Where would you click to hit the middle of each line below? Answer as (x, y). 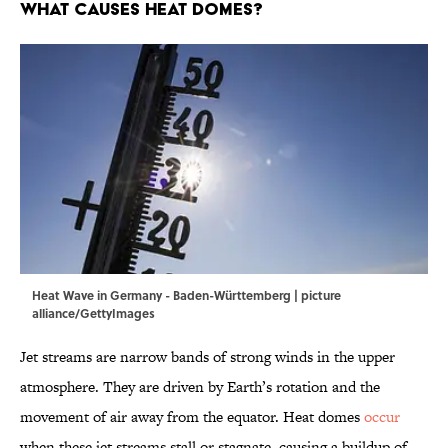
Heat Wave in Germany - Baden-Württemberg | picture (186, 295)
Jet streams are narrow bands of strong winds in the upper (207, 357)
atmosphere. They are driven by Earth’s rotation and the (200, 387)
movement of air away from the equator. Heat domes (192, 417)
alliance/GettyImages (93, 313)
